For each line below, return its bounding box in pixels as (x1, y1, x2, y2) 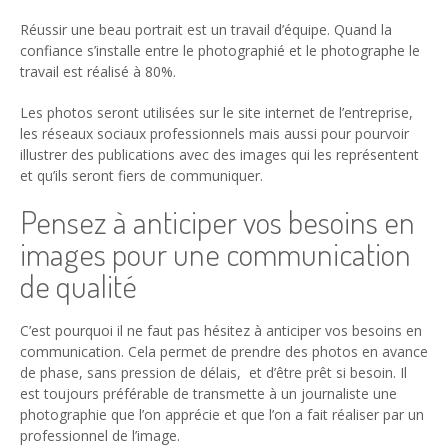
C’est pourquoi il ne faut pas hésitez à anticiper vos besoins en (20, 320, 422, 340)
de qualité (20, 265, 137, 307)
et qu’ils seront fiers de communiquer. (20, 166, 263, 186)
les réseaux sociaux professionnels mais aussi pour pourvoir (20, 124, 409, 144)
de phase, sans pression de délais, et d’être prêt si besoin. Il (20, 362, 407, 382)
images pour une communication (20, 233, 411, 275)
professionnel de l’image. (20, 425, 180, 445)
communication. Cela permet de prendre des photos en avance (20, 341, 428, 361)
